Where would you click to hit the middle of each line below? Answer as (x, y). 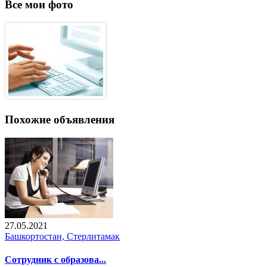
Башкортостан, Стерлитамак (62, 236)
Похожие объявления (60, 119)
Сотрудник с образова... (55, 259)
